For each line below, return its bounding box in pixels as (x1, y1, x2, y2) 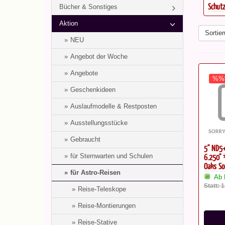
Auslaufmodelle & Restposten (70, 102, 157, 110)
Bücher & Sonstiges (59, 3, 118, 11)
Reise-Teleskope (78, 185, 126, 193)
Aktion (59, 20, 78, 27)
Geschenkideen (70, 86, 116, 93)
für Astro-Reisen (70, 169, 121, 176)
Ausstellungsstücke (70, 119, 128, 127)
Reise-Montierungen (78, 202, 136, 209)
